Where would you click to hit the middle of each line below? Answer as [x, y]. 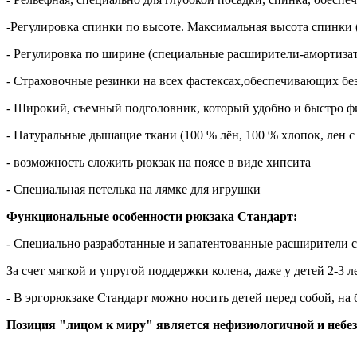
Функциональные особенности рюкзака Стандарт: [152, 216]
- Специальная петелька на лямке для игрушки [133, 189]
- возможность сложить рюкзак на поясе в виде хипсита [159, 162]
